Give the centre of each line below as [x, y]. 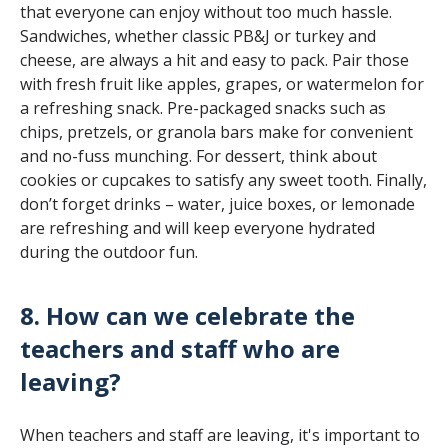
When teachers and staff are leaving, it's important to [220, 434]
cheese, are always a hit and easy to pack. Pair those [214, 59]
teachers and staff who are [180, 348]
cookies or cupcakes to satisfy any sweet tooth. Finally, [223, 179]
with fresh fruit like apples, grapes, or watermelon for [222, 83]
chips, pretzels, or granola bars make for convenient [216, 131]
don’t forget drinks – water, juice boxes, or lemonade [217, 203]
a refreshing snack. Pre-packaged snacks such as [203, 107]
